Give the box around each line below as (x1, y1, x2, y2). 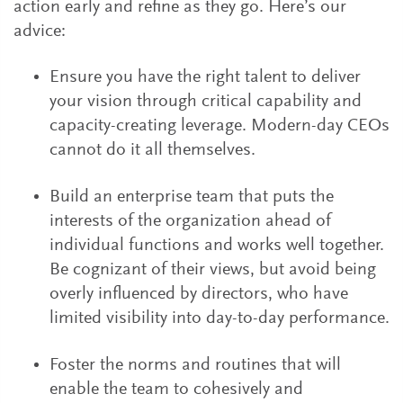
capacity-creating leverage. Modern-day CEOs (49, 117, 390, 135)
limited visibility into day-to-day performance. (49, 309, 390, 327)
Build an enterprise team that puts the (49, 188, 334, 206)
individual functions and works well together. (49, 237, 384, 255)
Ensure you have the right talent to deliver (49, 68, 361, 86)
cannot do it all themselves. (49, 141, 255, 159)
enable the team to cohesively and (49, 381, 303, 399)
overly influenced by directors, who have (49, 285, 348, 303)
